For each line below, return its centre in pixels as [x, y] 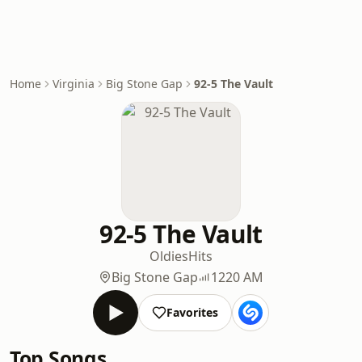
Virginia [74, 84]
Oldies [169, 256]
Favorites [192, 312]
